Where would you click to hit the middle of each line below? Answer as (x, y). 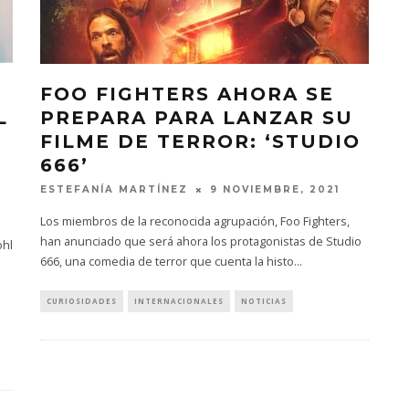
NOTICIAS (264, 301)
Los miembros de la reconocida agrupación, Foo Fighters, (195, 222)
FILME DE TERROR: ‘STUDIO (200, 141)
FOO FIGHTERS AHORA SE (187, 94)
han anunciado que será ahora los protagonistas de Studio (201, 242)
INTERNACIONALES (179, 301)
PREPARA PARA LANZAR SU (197, 117)
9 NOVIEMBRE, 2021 (275, 190)
